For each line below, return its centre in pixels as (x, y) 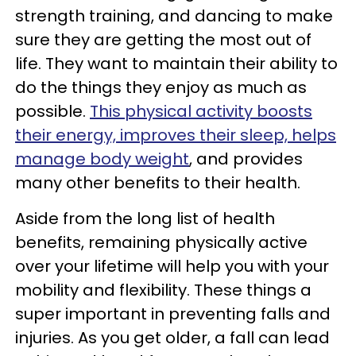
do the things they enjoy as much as (161, 87)
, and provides (246, 159)
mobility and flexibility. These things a (163, 290)
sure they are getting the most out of (163, 39)
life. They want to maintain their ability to (176, 63)
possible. (52, 111)
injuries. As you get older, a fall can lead (172, 337)
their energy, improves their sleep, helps (176, 135)
